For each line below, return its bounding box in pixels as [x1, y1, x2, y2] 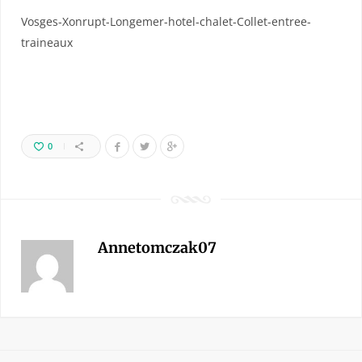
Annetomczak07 [98, 238, 217, 258]
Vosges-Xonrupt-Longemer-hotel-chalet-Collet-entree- [21, 14, 311, 29]
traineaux [21, 35, 73, 50]
